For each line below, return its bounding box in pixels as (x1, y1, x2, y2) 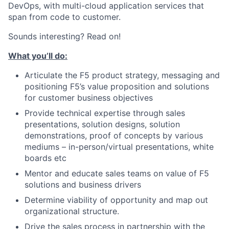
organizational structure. (25, 206, 119, 216)
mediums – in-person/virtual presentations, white (25, 142, 214, 152)
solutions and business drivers (25, 179, 141, 190)
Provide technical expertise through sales (25, 108, 185, 118)
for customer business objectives (25, 93, 153, 103)
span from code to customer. (8, 12, 121, 22)
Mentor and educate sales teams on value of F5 (25, 168, 209, 178)
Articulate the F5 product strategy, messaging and (25, 70, 220, 80)
